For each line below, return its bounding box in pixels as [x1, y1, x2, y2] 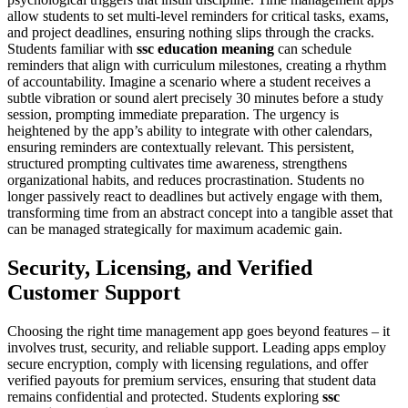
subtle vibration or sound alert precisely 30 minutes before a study [7, 90, 383, 107]
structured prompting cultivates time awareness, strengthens [7, 156, 347, 172]
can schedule [274, 41, 352, 57]
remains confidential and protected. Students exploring [7, 388, 322, 404]
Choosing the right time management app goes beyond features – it [7, 322, 390, 339]
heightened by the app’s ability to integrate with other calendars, [7, 123, 372, 139]
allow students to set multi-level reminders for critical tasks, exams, [7, 8, 389, 25]
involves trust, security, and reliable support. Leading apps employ [7, 339, 386, 355]
